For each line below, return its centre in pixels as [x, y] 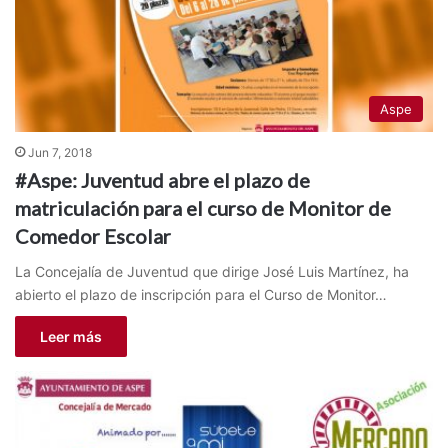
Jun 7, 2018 [60, 153]
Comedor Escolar [93, 236]
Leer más [71, 337]
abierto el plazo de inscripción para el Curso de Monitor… [201, 295]
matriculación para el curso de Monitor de [203, 208]
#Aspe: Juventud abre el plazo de [162, 180]
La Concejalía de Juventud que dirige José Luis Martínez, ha [212, 272]
